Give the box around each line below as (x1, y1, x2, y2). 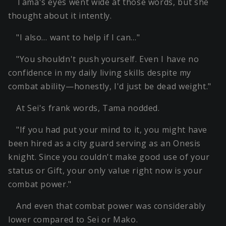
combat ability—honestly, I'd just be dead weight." (8, 81, 212, 92)
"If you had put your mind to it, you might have (16, 124, 208, 136)
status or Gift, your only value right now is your (8, 165, 203, 177)
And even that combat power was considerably (16, 200, 206, 212)
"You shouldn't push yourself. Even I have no (16, 53, 199, 65)
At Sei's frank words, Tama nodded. (16, 102, 160, 114)
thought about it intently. (8, 10, 112, 22)
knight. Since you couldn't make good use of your (8, 151, 210, 163)
